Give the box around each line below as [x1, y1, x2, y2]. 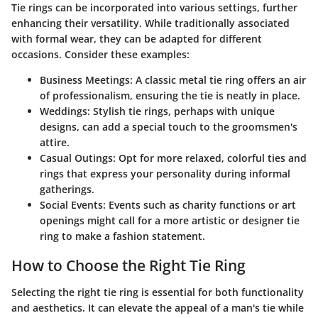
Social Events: [40, 197, 106, 212]
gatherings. [40, 182, 94, 196]
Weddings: [40, 104, 90, 118]
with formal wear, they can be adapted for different [11, 31, 262, 45]
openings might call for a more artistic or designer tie [40, 213, 300, 227]
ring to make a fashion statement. [40, 229, 205, 243]
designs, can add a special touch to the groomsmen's [40, 119, 297, 133]
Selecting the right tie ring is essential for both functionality [11, 285, 304, 300]
